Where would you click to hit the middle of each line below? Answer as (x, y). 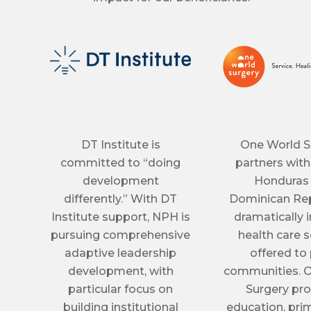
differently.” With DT (121, 199)
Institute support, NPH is (120, 217)
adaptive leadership (121, 253)
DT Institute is (120, 145)
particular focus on (121, 289)
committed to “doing (121, 163)
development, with (120, 271)
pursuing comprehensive (121, 235)
